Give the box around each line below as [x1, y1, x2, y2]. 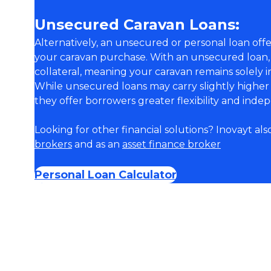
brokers [34, 139, 72, 150]
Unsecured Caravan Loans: [34, 16, 240, 33]
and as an [72, 139, 122, 150]
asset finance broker [122, 139, 221, 150]
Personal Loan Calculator [34, 168, 177, 181]
